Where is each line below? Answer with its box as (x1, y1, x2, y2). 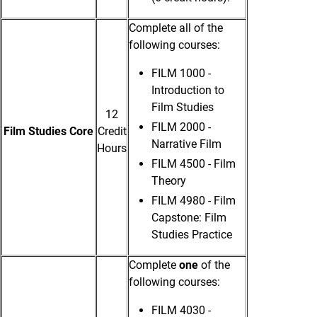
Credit (97, 125, 127, 139)
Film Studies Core (4, 125, 93, 139)
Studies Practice (151, 228, 232, 242)
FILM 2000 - (151, 120, 211, 134)
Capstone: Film (151, 211, 226, 225)
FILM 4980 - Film (151, 194, 236, 208)
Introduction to (151, 83, 224, 98)
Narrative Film (151, 137, 221, 151)
